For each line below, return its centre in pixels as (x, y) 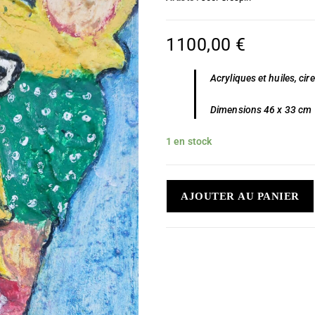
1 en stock (189, 141)
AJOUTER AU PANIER (240, 196)
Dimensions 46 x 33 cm (261, 110)
